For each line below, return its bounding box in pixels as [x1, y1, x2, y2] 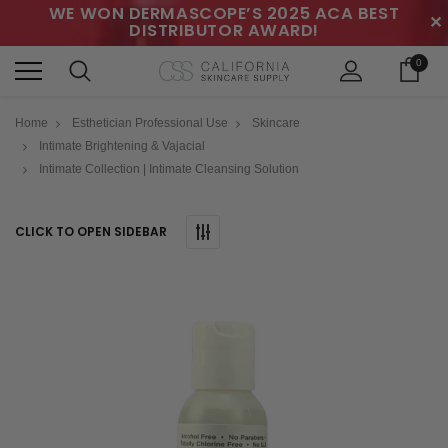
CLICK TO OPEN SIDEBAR [15, 222, 167, 240]
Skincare [252, 115, 301, 130]
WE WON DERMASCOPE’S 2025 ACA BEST [48, 2, 400, 25]
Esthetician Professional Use [72, 115, 229, 130]
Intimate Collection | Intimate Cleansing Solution [39, 161, 300, 176]
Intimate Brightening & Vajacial [39, 138, 206, 153]
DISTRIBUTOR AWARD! [129, 19, 319, 42]
